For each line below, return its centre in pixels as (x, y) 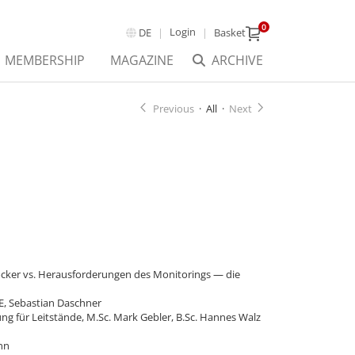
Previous (174, 108)
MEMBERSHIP (45, 60)
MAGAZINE (142, 60)
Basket (230, 32)
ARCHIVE (237, 60)
